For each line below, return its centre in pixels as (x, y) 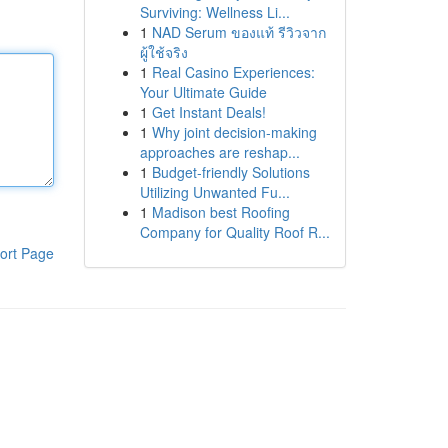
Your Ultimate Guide (203, 92)
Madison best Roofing (220, 212)
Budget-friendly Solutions (230, 172)
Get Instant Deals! (208, 112)
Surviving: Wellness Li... (214, 12)
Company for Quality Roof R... (234, 232)
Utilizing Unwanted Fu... (214, 192)
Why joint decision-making (234, 132)
